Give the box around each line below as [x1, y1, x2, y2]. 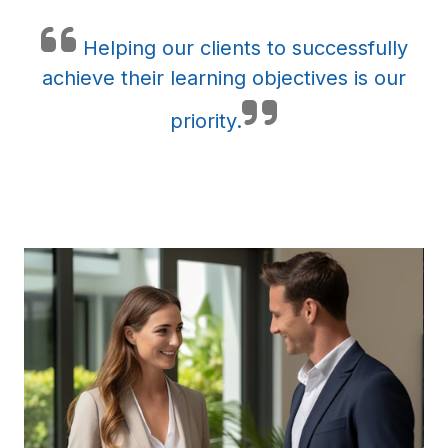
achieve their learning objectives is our [42, 66, 406, 90]
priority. [170, 109, 242, 133]
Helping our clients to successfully [76, 36, 408, 60]
